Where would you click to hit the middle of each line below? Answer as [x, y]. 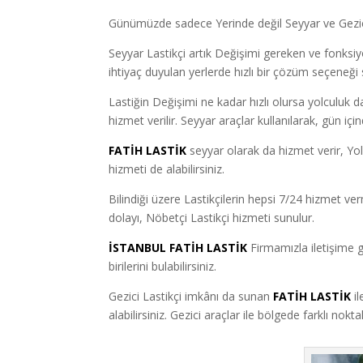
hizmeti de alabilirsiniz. [167, 169]
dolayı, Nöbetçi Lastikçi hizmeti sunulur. [212, 218]
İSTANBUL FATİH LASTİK [178, 248]
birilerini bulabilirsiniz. [163, 267]
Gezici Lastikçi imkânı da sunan [190, 297]
